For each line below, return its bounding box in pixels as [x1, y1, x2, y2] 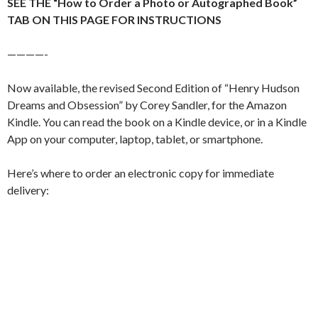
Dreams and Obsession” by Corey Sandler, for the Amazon [7, 97, 287, 111]
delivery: [7, 182, 49, 197]
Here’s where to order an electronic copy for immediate [7, 165, 274, 180]
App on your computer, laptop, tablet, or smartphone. [7, 131, 263, 146]
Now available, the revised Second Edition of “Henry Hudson [7, 80, 300, 94]
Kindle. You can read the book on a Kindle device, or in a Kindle [7, 114, 307, 128]
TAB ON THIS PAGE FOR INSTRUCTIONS [7, 12, 221, 26]
